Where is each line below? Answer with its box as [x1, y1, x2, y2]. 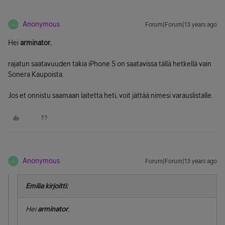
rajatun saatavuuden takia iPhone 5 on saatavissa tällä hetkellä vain [8, 60, 211, 68]
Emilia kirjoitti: [26, 182, 68, 190]
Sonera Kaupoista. [8, 70, 64, 78]
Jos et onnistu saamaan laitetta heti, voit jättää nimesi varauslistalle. [8, 91, 213, 99]
